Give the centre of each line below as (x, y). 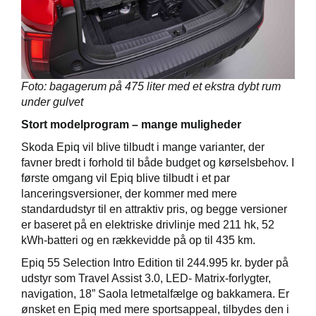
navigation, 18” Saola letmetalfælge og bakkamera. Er (155, 294)
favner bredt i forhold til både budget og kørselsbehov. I (158, 163)
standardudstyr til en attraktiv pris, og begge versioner (154, 209)
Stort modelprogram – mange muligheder (131, 124)
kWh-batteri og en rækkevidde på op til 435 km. (138, 240)
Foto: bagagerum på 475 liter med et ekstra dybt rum (151, 86)
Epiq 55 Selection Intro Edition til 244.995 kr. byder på (155, 263)
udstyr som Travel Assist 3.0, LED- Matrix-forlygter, (146, 278)
